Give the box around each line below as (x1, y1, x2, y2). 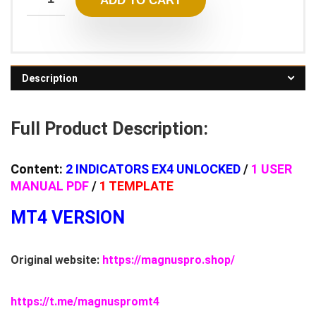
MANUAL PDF (11, 178, 89, 193)
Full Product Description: (11, 118, 208, 139)
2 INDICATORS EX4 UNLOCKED (66, 161, 241, 176)
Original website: (11, 253, 102, 267)
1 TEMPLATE (99, 178, 174, 193)
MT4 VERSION (11, 207, 125, 228)
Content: (11, 161, 66, 176)
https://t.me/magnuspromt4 (11, 294, 159, 308)
